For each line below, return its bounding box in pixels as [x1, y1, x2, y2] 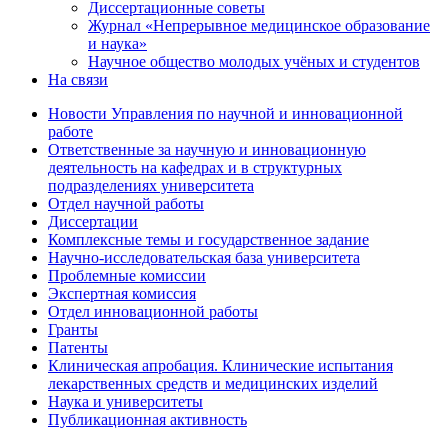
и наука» [88, 35, 147, 52]
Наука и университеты [48, 393, 203, 410]
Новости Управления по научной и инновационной [48, 105, 403, 122]
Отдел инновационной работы [48, 303, 258, 320]
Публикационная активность [48, 411, 247, 428]
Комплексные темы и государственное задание [48, 231, 369, 248]
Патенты [48, 339, 108, 356]
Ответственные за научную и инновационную [48, 141, 366, 158]
